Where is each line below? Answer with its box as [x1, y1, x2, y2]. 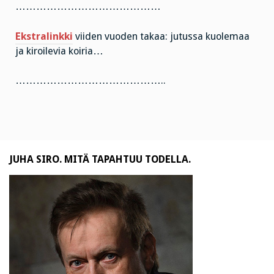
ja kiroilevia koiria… [15, 45, 103, 57]
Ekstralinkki [15, 30, 73, 42]
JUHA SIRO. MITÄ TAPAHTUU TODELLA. [9, 153, 191, 165]
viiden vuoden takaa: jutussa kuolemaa [73, 30, 250, 42]
